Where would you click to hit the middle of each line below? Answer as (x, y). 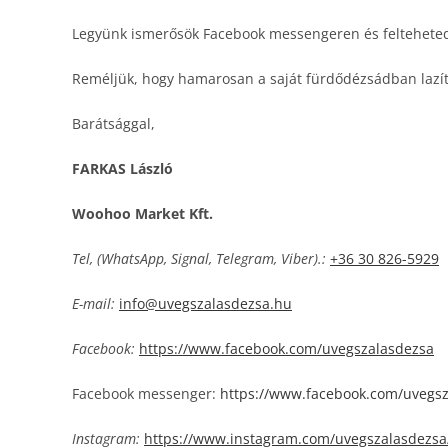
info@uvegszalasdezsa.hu (205, 303)
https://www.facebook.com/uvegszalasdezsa (286, 348)
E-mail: (93, 303)
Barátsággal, (113, 123)
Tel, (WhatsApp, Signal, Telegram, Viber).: (199, 258)
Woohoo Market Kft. (142, 213)
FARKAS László (122, 168)
